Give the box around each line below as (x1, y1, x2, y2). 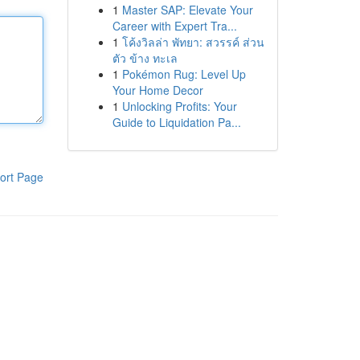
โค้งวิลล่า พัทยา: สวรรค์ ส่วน (121, 34, 264, 50)
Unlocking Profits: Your (121, 98, 237, 114)
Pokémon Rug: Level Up (121, 66, 246, 82)
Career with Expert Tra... (112, 18, 237, 34)
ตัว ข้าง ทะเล (112, 50, 178, 66)
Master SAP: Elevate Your (121, 2, 253, 18)
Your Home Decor (112, 82, 203, 98)
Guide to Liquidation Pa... (112, 114, 241, 130)
